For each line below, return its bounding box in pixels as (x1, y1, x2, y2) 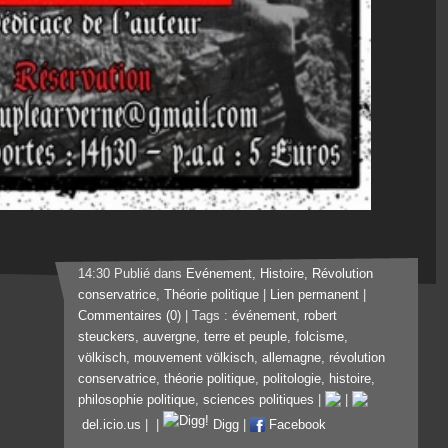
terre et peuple (204, 329, 287, 344)
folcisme (295, 329, 344, 344)
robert (304, 308, 337, 323)
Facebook (265, 417, 326, 432)
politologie (263, 371, 321, 386)
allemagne (262, 350, 321, 365)
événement (232, 308, 296, 323)
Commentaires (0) (78, 308, 181, 323)
